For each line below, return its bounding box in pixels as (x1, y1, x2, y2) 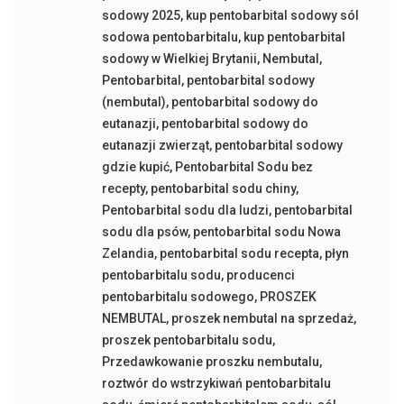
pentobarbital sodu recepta (159, 246, 319, 261)
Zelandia (101, 246, 154, 261)
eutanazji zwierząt (101, 138, 209, 152)
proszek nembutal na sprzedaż (170, 311, 353, 326)
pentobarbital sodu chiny (150, 181, 296, 196)
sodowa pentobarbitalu (101, 30, 238, 44)
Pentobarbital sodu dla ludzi (101, 203, 269, 217)
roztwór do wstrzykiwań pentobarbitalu (101, 376, 331, 390)
